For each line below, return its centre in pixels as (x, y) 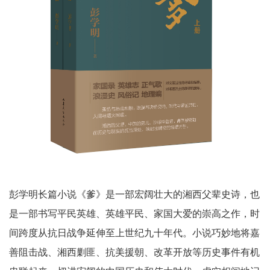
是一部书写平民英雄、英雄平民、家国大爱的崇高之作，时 (134, 214)
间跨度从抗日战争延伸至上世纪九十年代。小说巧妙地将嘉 (134, 233)
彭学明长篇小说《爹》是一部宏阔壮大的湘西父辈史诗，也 (134, 194)
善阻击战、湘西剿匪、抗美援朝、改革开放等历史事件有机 (134, 252)
